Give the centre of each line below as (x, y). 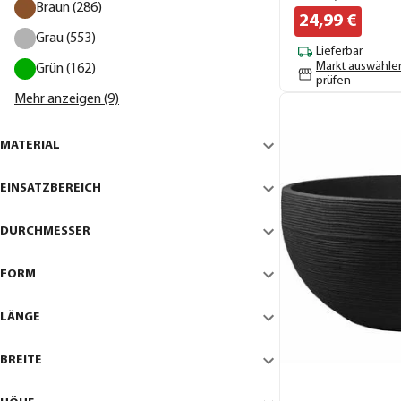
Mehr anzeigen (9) (67, 99)
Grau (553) (66, 38)
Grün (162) (66, 68)
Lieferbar (339, 52)
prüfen (333, 81)
